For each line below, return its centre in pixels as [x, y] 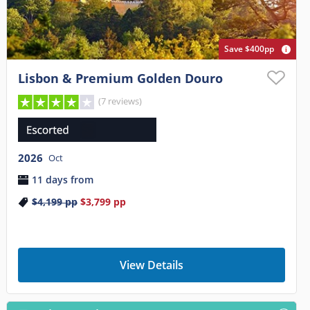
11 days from [62, 180]
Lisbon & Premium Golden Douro [120, 78]
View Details [151, 265]
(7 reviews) [120, 101]
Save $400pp [249, 48]
